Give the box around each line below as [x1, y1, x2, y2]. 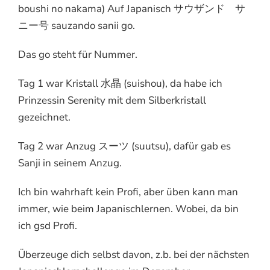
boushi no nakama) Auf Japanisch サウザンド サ [18, 2, 245, 16]
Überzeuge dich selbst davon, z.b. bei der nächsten [18, 248, 250, 262]
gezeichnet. [18, 110, 71, 125]
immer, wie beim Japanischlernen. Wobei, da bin [18, 202, 239, 216]
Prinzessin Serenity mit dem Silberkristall [18, 93, 206, 108]
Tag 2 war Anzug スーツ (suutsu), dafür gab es [18, 139, 231, 154]
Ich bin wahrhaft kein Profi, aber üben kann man [18, 185, 238, 199]
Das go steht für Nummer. [18, 48, 137, 62]
